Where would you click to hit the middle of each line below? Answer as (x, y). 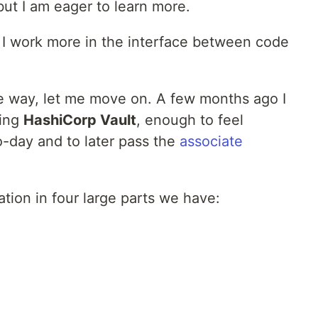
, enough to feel (190, 120)
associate (211, 141)
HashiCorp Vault (80, 120)
